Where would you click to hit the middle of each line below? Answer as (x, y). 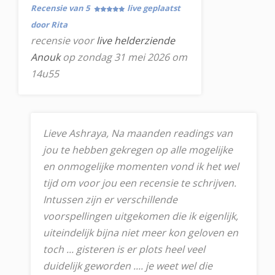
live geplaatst (154, 8)
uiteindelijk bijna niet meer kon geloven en (141, 233)
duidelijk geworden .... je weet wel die (128, 266)
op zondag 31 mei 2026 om (124, 57)
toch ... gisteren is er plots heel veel (124, 249)
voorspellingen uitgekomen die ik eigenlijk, (141, 216)
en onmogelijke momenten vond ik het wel (141, 166)
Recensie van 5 (61, 8)
